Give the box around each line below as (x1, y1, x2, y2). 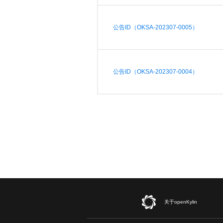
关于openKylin (164, 199, 198, 205)
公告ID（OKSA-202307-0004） (113, 68, 199, 75)
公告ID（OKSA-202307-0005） (113, 24, 199, 31)
